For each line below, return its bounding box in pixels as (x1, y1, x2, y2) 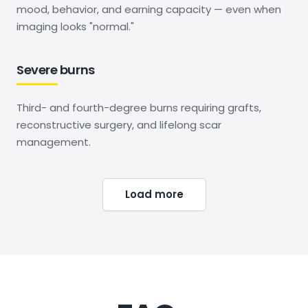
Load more (124, 186, 184, 201)
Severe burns (16, 60, 95, 78)
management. (16, 134, 91, 149)
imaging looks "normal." (16, 19, 134, 34)
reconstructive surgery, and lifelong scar (16, 117, 221, 132)
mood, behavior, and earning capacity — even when (16, 1, 281, 16)
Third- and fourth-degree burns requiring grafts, (16, 100, 261, 115)
